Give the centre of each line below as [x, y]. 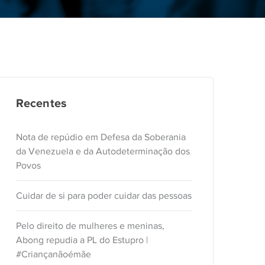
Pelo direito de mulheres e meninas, [90, 226]
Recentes [41, 103]
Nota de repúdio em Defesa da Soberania [101, 137]
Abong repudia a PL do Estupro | [82, 240]
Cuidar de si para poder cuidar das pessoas [104, 196]
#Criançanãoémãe [54, 254]
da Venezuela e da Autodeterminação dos [103, 151]
